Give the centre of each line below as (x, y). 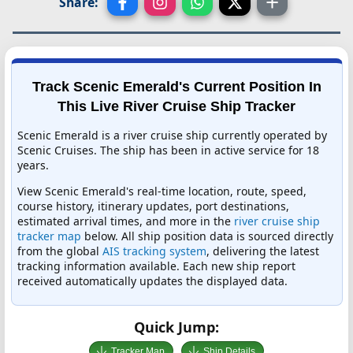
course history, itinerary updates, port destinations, (153, 206)
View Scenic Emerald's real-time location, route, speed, (162, 191)
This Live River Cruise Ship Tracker (176, 106)
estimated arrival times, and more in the (126, 221)
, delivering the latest (263, 251)
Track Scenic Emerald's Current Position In (176, 86)
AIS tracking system (154, 251)
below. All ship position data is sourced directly (207, 236)
